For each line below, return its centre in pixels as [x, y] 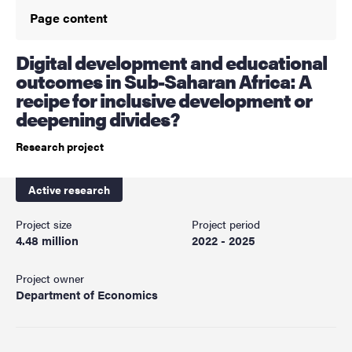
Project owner [50, 279]
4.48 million [47, 240]
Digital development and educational [22, 62]
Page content [69, 18]
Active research [69, 190]
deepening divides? [97, 119]
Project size [44, 224]
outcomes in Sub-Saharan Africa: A [163, 81]
